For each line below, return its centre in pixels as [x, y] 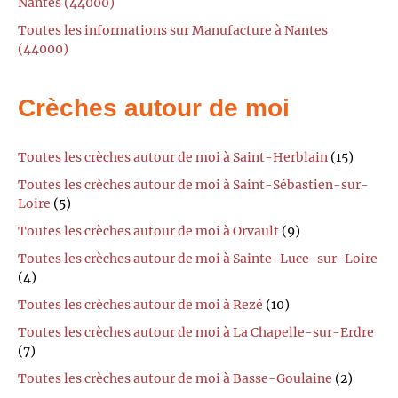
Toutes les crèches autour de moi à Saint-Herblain [173, 158]
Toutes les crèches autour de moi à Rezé [140, 305]
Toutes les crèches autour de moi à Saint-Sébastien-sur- [193, 185]
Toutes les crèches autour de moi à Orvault [148, 231]
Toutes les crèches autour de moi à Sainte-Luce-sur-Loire [198, 259]
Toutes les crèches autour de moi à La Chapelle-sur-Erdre [196, 333]
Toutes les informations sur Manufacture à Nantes [173, 30]
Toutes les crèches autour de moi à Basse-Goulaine [175, 379]
